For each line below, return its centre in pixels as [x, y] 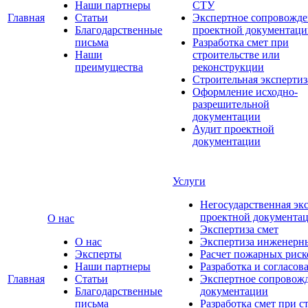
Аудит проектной [233, 129]
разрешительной [231, 104]
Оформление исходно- [245, 92]
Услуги [189, 181]
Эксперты [98, 254]
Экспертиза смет [239, 229]
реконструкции [228, 67]
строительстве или [236, 55]
